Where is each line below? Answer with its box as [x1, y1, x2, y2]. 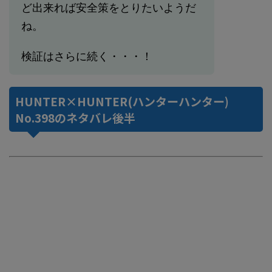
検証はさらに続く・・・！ [21, 50, 152, 63]
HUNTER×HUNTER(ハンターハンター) [15, 93, 229, 110]
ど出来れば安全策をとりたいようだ [21, 1, 196, 15]
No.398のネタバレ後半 [15, 109, 135, 126]
